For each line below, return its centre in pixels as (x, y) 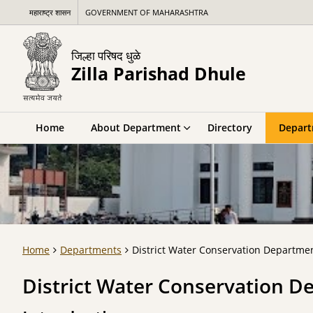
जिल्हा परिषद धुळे (106, 55)
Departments (91, 250)
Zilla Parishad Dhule (159, 73)
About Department (136, 128)
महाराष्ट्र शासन (50, 12)
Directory (230, 128)
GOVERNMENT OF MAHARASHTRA (147, 12)
